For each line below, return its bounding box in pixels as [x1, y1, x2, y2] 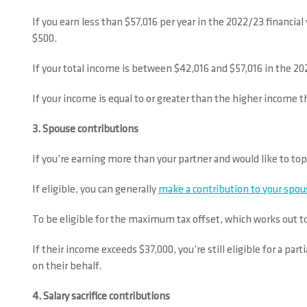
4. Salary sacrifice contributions [32, 291, 170, 302]
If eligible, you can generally [32, 184, 158, 195]
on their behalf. [32, 261, 101, 272]
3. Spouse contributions [32, 124, 138, 135]
